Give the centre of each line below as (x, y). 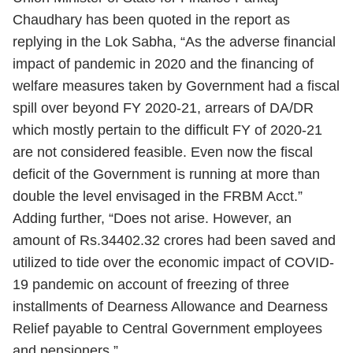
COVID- (309, 262)
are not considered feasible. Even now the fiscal (163, 152)
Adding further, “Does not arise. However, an (152, 218)
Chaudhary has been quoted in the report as (151, 20)
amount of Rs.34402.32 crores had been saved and (174, 240)
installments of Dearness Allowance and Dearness (170, 307)
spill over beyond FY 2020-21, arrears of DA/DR (163, 108)
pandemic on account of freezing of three (159, 284)
